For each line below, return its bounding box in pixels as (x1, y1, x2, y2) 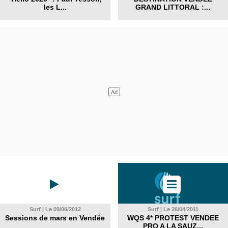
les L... (43, 3, 67, 11)
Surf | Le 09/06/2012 (29, 206, 81, 212)
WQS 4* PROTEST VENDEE (127, 214, 219, 222)
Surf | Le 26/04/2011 (147, 206, 198, 212)
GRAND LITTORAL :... (135, 3, 211, 11)
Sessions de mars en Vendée (5, 214, 105, 222)
